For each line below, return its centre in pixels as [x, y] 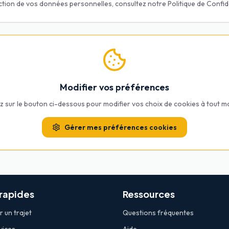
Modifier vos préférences [114, 87]
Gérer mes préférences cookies [121, 127]
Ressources [149, 194]
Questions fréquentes [158, 213]
